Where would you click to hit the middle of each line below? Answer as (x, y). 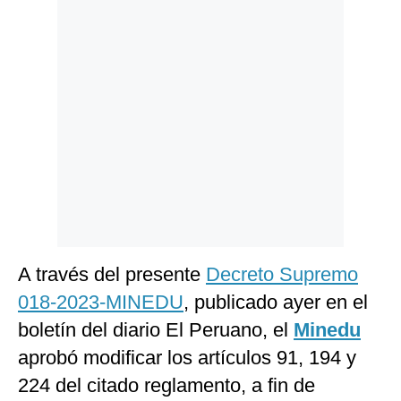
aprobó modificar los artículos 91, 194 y (187, 358)
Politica (42, 24)
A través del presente (112, 275)
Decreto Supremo (282, 275)
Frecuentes (51, 93)
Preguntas (49, 79)
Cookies (43, 51)
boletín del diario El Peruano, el (156, 330)
